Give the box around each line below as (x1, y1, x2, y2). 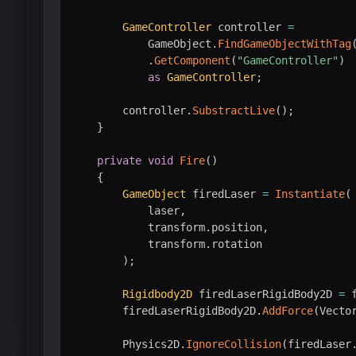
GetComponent (153, 53, 230, 67)
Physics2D (71, 337, 180, 350)
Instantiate (274, 187, 345, 200)
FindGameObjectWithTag (217, 37, 351, 50)
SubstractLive (192, 103, 275, 117)
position (211, 220, 262, 234)
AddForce (261, 304, 313, 317)
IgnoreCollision (185, 337, 281, 350)
